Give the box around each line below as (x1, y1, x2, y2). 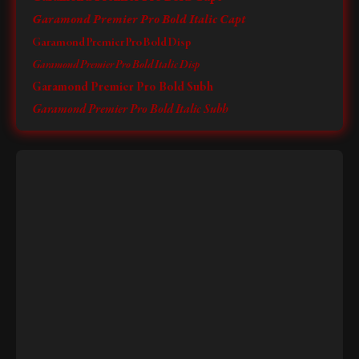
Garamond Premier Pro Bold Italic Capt (32, 14, 245, 26)
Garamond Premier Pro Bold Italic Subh (32, 103, 228, 116)
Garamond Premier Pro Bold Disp (32, 36, 192, 49)
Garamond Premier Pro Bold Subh (32, 81, 213, 94)
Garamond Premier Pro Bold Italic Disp (32, 58, 200, 71)
